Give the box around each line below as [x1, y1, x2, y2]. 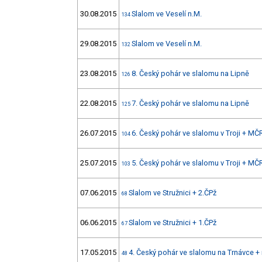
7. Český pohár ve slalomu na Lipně [132, 99, 249, 108]
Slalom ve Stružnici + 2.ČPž [129, 188, 216, 198]
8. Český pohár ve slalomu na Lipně [132, 69, 249, 78]
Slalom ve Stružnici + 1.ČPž [129, 218, 216, 227]
